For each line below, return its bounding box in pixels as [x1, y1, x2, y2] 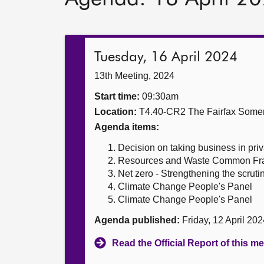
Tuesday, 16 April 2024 [94, 50, 237, 64]
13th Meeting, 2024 [94, 71, 174, 81]
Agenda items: [94, 122, 159, 132]
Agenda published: [94, 215, 180, 225]
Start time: [94, 91, 140, 101]
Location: [94, 107, 137, 117]
